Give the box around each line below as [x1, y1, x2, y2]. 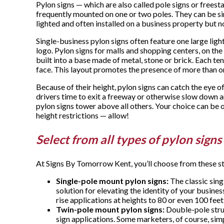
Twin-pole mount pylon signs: [56, 204, 164, 214]
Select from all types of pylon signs [36, 132, 221, 147]
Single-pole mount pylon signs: [56, 176, 168, 186]
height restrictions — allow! [36, 110, 129, 120]
